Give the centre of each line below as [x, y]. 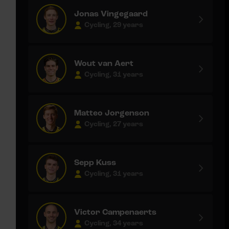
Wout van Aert [104, 64]
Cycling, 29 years [114, 25]
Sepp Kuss [95, 163]
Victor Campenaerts [115, 212]
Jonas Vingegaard [111, 14]
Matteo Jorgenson [112, 113]
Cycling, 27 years [114, 124]
